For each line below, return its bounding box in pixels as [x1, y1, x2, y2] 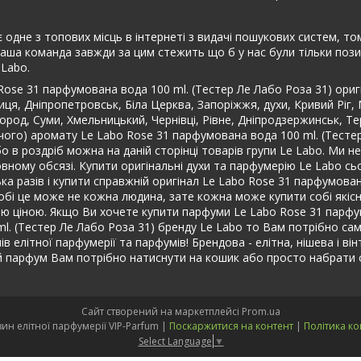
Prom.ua [241, 305, 280, 318]
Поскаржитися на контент [168, 319, 293, 333]
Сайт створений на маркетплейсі [81, 305, 242, 318]
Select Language [138, 334, 212, 348]
